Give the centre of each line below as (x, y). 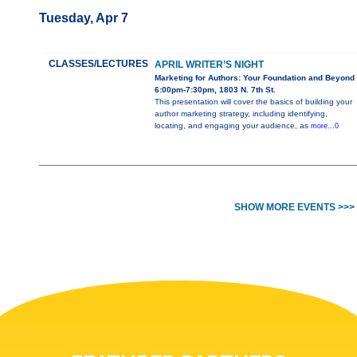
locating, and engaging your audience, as (233, 126)
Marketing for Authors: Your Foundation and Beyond (255, 78)
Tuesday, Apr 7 (84, 18)
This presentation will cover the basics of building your (253, 102)
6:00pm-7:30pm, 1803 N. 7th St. (215, 90)
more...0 (325, 126)
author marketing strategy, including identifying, (241, 114)
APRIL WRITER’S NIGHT (209, 65)
